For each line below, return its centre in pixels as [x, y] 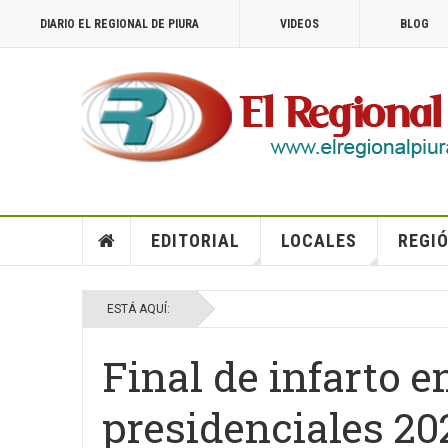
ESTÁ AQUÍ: [141, 309]
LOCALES [318, 240]
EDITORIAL [195, 240]
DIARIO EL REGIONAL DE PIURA [119, 24]
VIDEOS [299, 24]
